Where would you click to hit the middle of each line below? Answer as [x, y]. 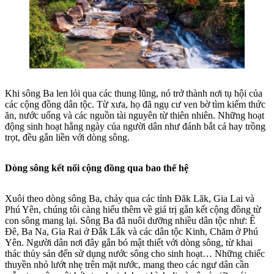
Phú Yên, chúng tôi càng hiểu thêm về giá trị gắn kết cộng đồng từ [133, 210]
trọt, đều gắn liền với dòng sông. [67, 138]
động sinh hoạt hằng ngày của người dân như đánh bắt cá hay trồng [135, 127]
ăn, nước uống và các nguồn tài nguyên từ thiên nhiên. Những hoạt [135, 116]
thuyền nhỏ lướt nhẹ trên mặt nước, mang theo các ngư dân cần [127, 265]
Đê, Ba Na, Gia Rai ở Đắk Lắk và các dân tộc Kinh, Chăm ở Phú [131, 232]
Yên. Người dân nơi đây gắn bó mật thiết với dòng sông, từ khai [129, 243]
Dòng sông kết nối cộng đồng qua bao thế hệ [98, 168]
